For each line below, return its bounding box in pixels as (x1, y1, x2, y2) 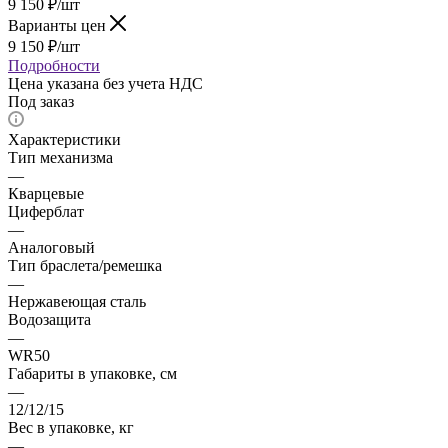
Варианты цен (8, 16, 110, 34)
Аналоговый (8, 238, 95, 256)
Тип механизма (8, 148, 113, 166)
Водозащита (8, 310, 91, 328)
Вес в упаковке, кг (8, 418, 134, 436)
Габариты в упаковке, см (8, 364, 177, 382)
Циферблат (8, 202, 84, 220)
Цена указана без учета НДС (8, 74, 203, 92)
